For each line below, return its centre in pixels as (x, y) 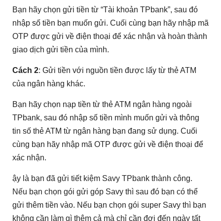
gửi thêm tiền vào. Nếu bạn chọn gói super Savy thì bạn (109, 205)
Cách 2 (25, 70)
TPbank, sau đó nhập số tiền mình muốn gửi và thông (106, 117)
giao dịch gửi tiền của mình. (61, 49)
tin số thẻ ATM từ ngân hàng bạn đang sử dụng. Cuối (105, 131)
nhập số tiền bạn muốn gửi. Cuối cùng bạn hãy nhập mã (110, 23)
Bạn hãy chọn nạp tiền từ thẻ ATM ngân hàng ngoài (102, 104)
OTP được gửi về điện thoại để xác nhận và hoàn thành (110, 36)
